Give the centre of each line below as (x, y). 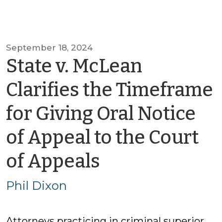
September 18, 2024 (49, 48)
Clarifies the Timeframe (110, 90)
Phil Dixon (36, 186)
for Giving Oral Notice (101, 113)
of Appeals (53, 161)
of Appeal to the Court (102, 137)
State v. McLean (74, 66)
